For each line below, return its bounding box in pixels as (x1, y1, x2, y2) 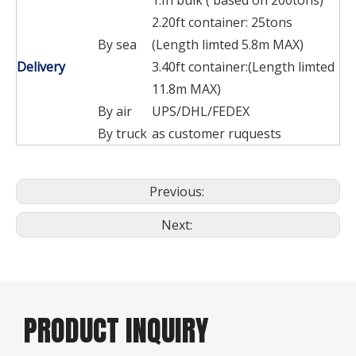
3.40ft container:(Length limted (152, 57, 335, 75)
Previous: (149, 182, 207, 200)
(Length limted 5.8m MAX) (152, 35, 304, 53)
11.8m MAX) (152, 79, 221, 98)
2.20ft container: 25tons (152, 13, 292, 31)
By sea (98, 35, 137, 53)
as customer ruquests (152, 124, 281, 142)
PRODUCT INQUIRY (24, 308, 209, 352)
